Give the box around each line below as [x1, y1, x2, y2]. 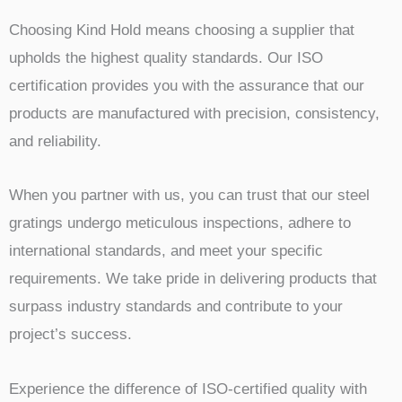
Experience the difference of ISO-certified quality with [9, 380, 367, 398]
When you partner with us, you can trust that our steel [9, 187, 370, 205]
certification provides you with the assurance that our [9, 76, 364, 94]
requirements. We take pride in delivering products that [9, 270, 377, 288]
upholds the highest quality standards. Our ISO [9, 48, 323, 66]
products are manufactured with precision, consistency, [9, 104, 380, 122]
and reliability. [9, 132, 101, 150]
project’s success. [9, 326, 132, 344]
